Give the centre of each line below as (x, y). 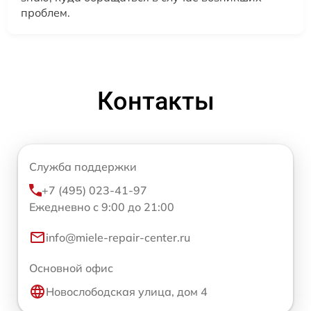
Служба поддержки (83, 167)
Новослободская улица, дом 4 (127, 292)
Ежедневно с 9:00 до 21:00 (102, 207)
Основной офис (71, 268)
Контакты (155, 101)
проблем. (45, 12)
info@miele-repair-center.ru (118, 237)
